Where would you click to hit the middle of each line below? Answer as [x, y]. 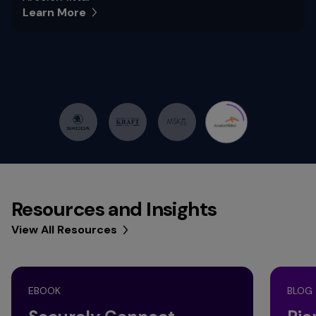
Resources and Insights [114, 209]
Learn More [54, 12]
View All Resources [64, 229]
